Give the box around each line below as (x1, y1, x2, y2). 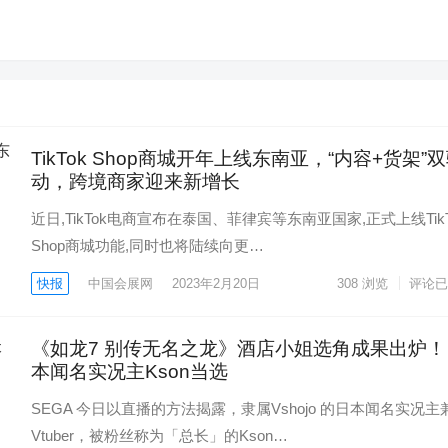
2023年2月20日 (172, 276, 260, 291)
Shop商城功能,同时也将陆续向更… (31, 237, 264, 254)
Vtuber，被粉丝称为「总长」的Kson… (31, 427, 288, 444)
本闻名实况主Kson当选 (31, 361, 228, 382)
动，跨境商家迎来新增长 (31, 171, 240, 192)
